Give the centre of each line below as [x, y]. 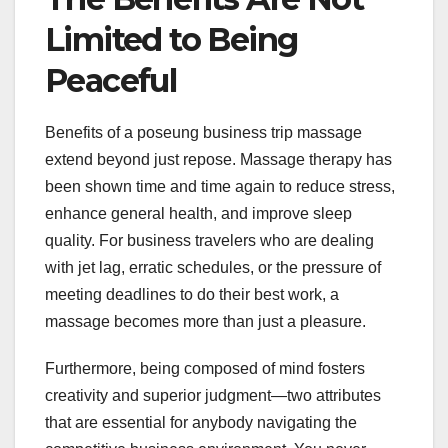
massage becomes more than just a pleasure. [205, 321]
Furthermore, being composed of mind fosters [205, 368]
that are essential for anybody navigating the [201, 422]
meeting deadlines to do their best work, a [192, 294]
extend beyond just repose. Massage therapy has [218, 159]
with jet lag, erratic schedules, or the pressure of [213, 267]
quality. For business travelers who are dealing [209, 240]
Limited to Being [171, 39]
